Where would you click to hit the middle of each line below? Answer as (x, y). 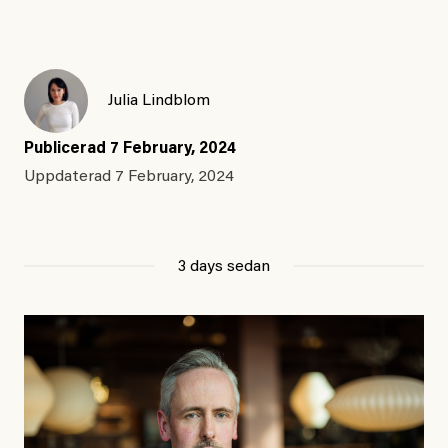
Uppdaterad (69, 177)
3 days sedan (224, 267)
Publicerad (67, 149)
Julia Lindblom (159, 101)
